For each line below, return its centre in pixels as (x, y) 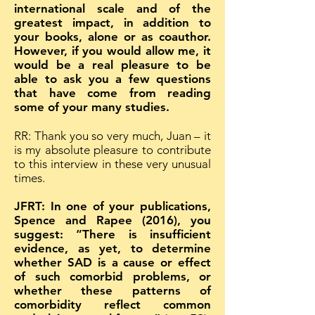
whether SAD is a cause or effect (112, 262)
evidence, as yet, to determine (112, 248)
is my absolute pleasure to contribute (112, 150)
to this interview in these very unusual (112, 164)
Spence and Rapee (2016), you (112, 220)
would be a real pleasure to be (112, 65)
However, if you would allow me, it (112, 51)
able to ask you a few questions (112, 79)
